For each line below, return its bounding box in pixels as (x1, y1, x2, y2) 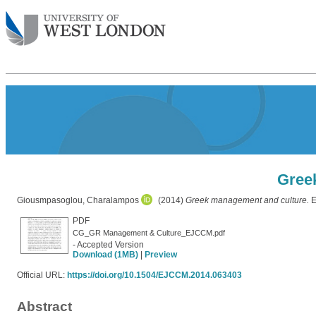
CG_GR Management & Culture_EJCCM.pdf (73, 229, 225, 237)
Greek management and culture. (186, 195, 309, 205)
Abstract (17, 299, 72, 314)
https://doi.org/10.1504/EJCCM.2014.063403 (67, 270, 242, 280)
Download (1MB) (73, 250, 138, 260)
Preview (145, 250, 177, 260)
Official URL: (17, 270, 67, 280)
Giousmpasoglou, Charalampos (17, 195, 139, 205)
